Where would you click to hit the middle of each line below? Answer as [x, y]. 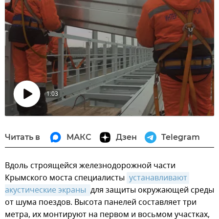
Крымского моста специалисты [66, 178]
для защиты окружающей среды [152, 190]
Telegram [181, 137]
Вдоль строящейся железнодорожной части [90, 166]
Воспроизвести [45, 118]
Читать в [22, 137]
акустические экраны [46, 190]
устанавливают [158, 178]
